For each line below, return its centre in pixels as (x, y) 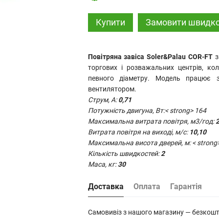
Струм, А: (103, 100)
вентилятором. (112, 89)
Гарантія (186, 186)
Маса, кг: (102, 164)
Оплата (147, 186)
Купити (110, 22)
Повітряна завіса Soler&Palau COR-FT (150, 57)
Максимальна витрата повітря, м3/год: (151, 121)
